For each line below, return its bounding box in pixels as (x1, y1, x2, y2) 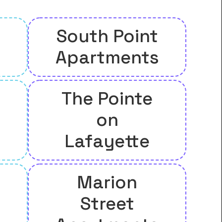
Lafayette (64, 130, 150, 153)
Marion (77, 171, 137, 194)
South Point (56, 25, 158, 48)
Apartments (55, 46, 159, 69)
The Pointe (61, 87, 153, 111)
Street (80, 192, 134, 216)
